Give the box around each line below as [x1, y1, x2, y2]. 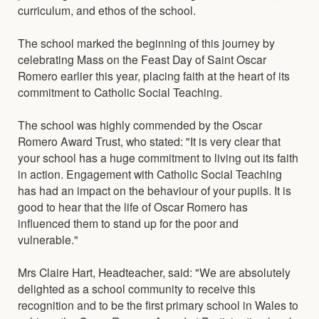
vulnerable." [18, 231, 78, 247]
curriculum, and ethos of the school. [18, 1, 196, 18]
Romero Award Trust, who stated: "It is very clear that [18, 132, 281, 149]
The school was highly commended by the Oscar [18, 116, 262, 132]
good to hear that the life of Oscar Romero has [18, 198, 248, 214]
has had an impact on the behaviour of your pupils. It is [18, 182, 291, 198]
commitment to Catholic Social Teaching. [18, 83, 222, 100]
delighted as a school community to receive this [18, 280, 256, 296]
